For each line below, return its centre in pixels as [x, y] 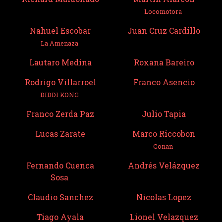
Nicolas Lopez [164, 197]
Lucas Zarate [60, 133]
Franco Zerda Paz [60, 113]
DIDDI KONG [59, 94]
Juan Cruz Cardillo [164, 30]
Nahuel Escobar [60, 30]
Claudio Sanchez [60, 197]
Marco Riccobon [164, 133]
